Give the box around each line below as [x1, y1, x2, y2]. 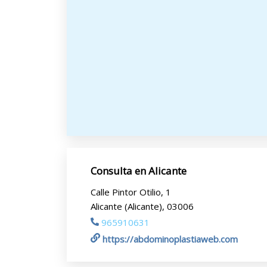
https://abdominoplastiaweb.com [103, 233, 238, 245]
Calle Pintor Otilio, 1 [91, 186, 171, 198]
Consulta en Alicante [91, 164, 187, 178]
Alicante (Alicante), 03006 [91, 200, 194, 212]
